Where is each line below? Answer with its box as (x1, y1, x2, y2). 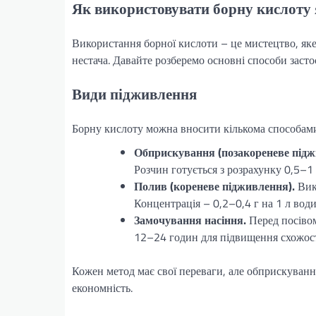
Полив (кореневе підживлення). (134, 177, 295, 195)
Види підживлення (72, 82, 197, 105)
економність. (72, 279, 133, 296)
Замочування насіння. (134, 211, 246, 229)
